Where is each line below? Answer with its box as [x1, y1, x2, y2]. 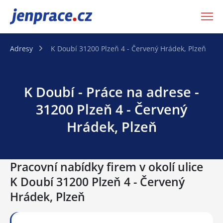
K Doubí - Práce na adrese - [24, 82, 199, 101]
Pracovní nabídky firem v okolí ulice [10, 158, 203, 175]
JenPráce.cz [10, 9, 62, 23]
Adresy [10, 43, 33, 53]
